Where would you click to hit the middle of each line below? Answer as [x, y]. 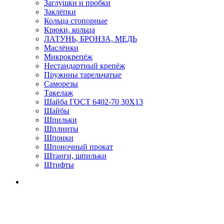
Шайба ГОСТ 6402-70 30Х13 [93, 102]
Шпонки [59, 138]
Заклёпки [60, 12]
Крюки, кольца [69, 30]
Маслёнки [61, 48]
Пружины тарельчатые [83, 75]
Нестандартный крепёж [84, 66]
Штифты [59, 165]
